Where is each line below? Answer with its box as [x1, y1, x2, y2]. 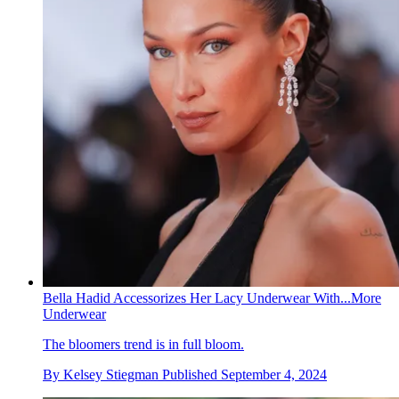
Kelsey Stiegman [63, 367, 159, 383]
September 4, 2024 [221, 367, 327, 383]
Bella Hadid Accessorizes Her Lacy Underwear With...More [43, 290, 381, 306]
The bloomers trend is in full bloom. [43, 337, 244, 353]
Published [162, 367, 221, 383]
